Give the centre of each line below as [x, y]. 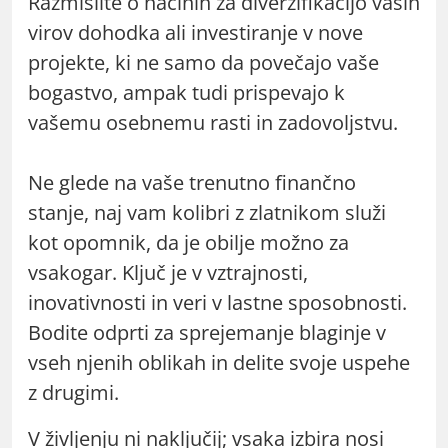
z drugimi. [73, 392]
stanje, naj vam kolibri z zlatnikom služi [207, 212]
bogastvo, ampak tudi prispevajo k [186, 92]
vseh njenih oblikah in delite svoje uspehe [219, 362]
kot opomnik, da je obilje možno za [188, 242]
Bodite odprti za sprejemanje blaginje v [207, 332]
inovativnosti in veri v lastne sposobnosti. [217, 302]
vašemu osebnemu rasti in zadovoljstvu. [213, 122]
